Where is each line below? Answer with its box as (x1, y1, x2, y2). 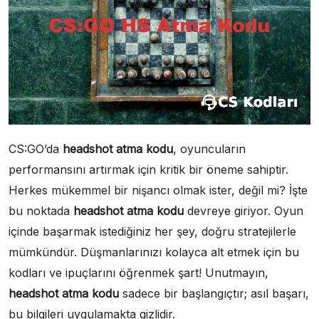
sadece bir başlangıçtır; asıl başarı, (119, 286, 309, 301)
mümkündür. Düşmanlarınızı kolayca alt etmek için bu (9, 245, 299, 260)
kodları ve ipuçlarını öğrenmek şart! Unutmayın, (9, 266, 268, 281)
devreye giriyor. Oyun (184, 204, 303, 219)
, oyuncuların (173, 142, 246, 157)
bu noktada (9, 204, 73, 219)
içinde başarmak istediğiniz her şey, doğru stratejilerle (9, 224, 296, 239)
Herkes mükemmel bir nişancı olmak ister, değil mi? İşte (9, 183, 308, 198)
